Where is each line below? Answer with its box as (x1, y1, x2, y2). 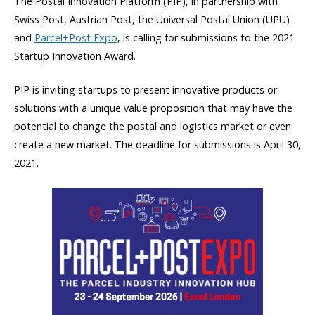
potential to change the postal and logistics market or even (14, 119, 291, 133)
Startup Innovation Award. (14, 49, 136, 63)
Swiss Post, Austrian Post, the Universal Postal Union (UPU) (14, 12, 290, 26)
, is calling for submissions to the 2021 (117, 30, 295, 44)
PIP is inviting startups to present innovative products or (14, 82, 277, 96)
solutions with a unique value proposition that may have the (14, 101, 292, 115)
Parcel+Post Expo (34, 30, 117, 44)
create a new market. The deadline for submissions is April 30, (14, 137, 301, 151)
